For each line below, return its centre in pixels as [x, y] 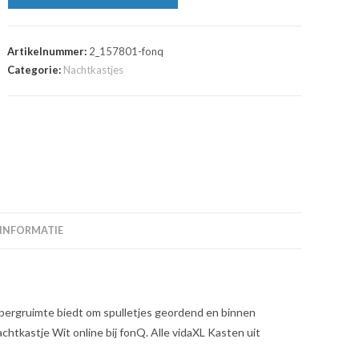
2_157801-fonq [127, 51]
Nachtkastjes [94, 70]
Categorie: [36, 70]
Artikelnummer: [48, 51]
